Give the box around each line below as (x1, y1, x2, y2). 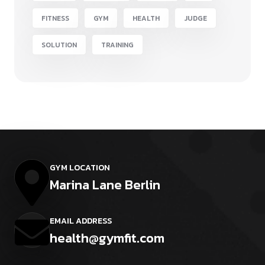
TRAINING (101, 40, 134, 51)
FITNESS (41, 13, 69, 24)
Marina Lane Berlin (50, 174, 160, 195)
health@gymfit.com (50, 228, 164, 248)
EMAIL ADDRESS (50, 214, 112, 227)
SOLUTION (41, 40, 77, 51)
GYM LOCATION (50, 161, 110, 174)
